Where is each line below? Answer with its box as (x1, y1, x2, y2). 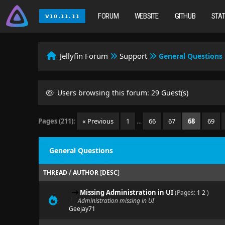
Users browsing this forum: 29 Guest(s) (55, 88, 189, 97)
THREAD (43, 168, 67, 177)
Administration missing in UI (77, 196, 154, 205)
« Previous (82, 117, 114, 126)
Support (120, 51, 148, 61)
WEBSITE (134, 12, 159, 21)
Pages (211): (38, 117, 76, 126)
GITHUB (174, 12, 196, 21)
